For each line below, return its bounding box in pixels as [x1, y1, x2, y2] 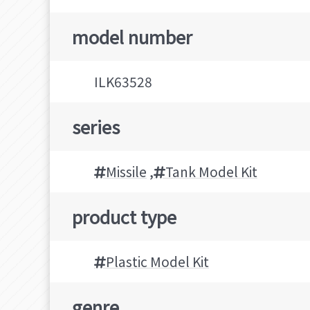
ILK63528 [94, 72, 152, 92]
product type [72, 203, 176, 230]
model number [72, 24, 192, 50]
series [72, 113, 120, 140]
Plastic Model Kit [106, 252, 209, 272]
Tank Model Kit [165, 162, 257, 182]
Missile [106, 162, 147, 182]
